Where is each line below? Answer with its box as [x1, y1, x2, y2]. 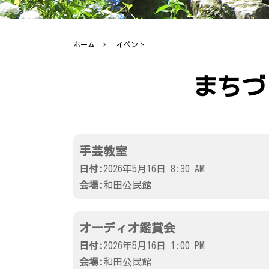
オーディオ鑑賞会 [79, 221, 175, 234]
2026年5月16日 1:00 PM [103, 240, 205, 250]
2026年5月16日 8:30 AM [103, 163, 205, 174]
